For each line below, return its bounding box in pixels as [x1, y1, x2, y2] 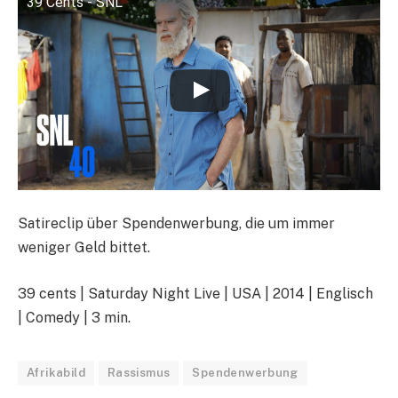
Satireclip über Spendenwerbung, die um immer [18, 215, 335, 233]
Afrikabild [27, 365, 85, 379]
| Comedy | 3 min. [18, 308, 131, 326]
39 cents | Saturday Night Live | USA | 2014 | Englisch [18, 284, 373, 302]
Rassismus [107, 365, 171, 379]
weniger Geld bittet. [18, 239, 150, 257]
